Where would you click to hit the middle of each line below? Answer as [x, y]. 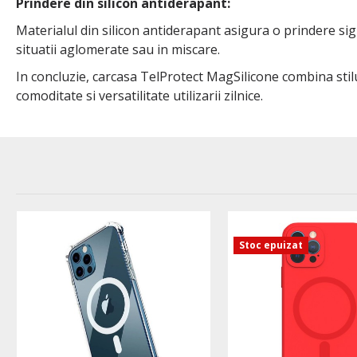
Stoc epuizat [271, 245]
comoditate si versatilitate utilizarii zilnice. [139, 96]
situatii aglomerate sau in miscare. [118, 50]
